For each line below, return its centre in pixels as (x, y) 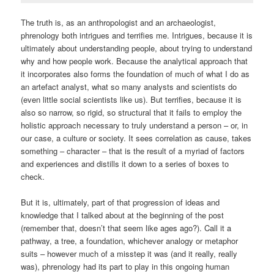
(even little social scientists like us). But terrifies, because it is (131, 99)
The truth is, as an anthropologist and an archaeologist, (119, 22)
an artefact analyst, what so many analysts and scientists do (129, 86)
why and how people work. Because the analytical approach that (135, 61)
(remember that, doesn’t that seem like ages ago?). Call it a (126, 228)
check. (33, 176)
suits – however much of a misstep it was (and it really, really (129, 253)
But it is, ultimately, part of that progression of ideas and (120, 202)
